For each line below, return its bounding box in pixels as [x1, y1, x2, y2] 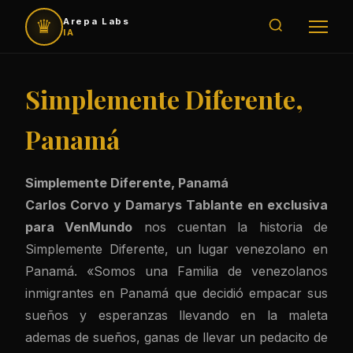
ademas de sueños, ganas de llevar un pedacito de [25, 329, 328, 345]
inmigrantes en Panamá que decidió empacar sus [25, 285, 328, 301]
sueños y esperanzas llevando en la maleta [25, 307, 328, 323]
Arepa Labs [63, 15, 130, 27]
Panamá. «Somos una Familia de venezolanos [25, 263, 328, 279]
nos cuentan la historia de [132, 219, 329, 235]
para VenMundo [25, 219, 133, 235]
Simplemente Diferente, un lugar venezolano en [25, 241, 328, 257]
